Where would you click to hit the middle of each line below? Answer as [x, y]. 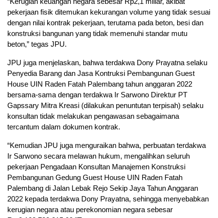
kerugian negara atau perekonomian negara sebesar [90, 210]
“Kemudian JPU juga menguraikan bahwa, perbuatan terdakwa [107, 145]
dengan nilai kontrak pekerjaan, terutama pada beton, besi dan [105, 23]
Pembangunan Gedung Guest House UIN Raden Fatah [95, 178]
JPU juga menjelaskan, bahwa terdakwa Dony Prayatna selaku [107, 63]
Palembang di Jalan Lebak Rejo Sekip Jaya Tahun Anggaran [103, 188]
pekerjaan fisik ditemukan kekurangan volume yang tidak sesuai [109, 12]
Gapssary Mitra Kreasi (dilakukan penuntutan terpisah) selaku [105, 106]
